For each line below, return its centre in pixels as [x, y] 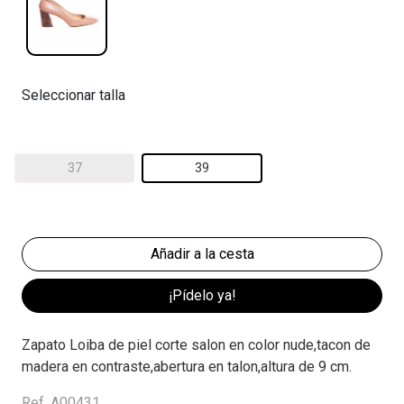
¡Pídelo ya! [202, 296]
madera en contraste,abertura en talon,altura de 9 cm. [187, 367]
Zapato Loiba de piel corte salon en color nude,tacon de [196, 345]
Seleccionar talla [73, 96]
